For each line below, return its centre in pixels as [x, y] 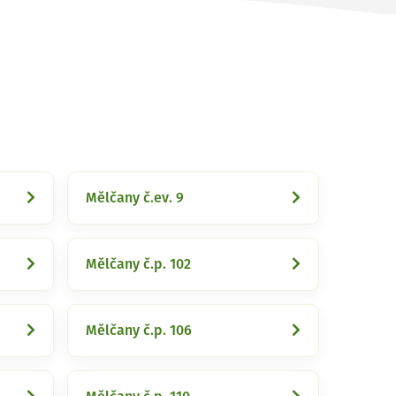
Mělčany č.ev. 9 [135, 198]
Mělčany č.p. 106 [139, 331]
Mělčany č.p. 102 [138, 264]
